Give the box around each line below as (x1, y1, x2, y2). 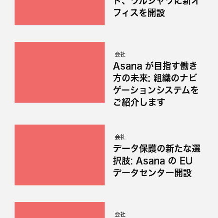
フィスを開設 (112, 8, 165, 17)
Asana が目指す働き (112, 61, 198, 70)
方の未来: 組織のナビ (112, 73, 197, 82)
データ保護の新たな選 (112, 144, 200, 153)
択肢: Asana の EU (112, 156, 193, 165)
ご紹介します (112, 97, 165, 107)
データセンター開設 (112, 168, 192, 177)
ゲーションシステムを (112, 85, 199, 94)
